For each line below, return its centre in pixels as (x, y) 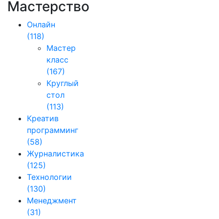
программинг (53, 130)
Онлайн (41, 24)
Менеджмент (52, 200)
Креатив (43, 118)
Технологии (49, 177)
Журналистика (55, 153)
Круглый (63, 83)
